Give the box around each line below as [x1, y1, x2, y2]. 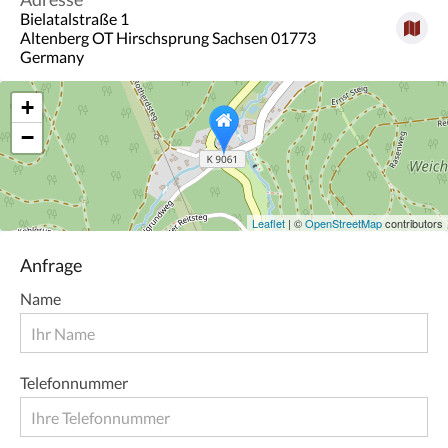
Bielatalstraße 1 [20, 9, 129, 28]
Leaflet [252, 215, 285, 231]
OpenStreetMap [305, 215, 382, 231]
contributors [382, 215, 443, 231]
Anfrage [20, 254, 82, 276]
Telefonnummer [20, 373, 128, 392]
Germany [20, 47, 84, 66]
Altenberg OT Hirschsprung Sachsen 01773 [20, 28, 316, 47]
